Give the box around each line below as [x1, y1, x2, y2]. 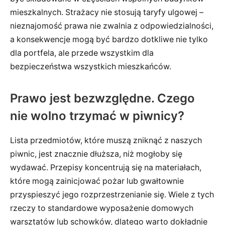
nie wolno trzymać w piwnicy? [10, 108, 184, 123]
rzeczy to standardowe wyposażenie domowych [10, 203, 193, 213]
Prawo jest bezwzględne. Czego [10, 91, 195, 105]
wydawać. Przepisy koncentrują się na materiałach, [10, 162, 201, 172]
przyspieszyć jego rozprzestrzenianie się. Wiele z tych [10, 189, 214, 199]
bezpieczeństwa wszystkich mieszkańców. [10, 61, 171, 71]
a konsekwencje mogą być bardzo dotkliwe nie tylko [10, 34, 208, 44]
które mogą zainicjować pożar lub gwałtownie [10, 176, 184, 186]
